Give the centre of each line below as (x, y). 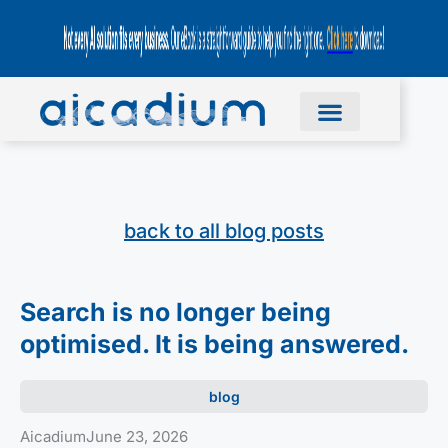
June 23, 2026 (137, 436)
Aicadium (53, 436)
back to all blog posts (224, 230)
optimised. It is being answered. (214, 343)
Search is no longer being (175, 311)
